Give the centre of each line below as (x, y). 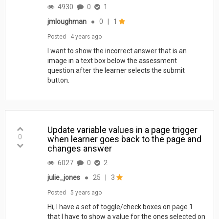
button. (60, 80)
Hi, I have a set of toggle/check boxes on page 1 (120, 207)
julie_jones (64, 177)
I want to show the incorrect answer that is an (117, 51)
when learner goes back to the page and (124, 139)
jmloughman (67, 21)
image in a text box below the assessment (112, 60)
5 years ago (86, 192)
